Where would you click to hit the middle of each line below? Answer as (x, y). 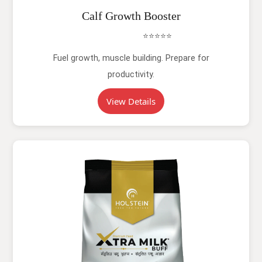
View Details (131, 101)
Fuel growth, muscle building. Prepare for (131, 58)
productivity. (131, 74)
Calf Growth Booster (131, 16)
